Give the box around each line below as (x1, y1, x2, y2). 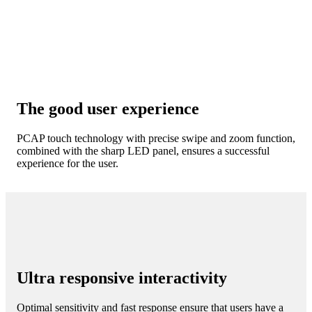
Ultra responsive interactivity (17, 269, 227, 288)
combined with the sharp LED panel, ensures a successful (17, 145, 270, 157)
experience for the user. (17, 157, 118, 170)
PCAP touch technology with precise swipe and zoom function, (17, 132, 295, 145)
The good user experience (17, 100, 199, 118)
